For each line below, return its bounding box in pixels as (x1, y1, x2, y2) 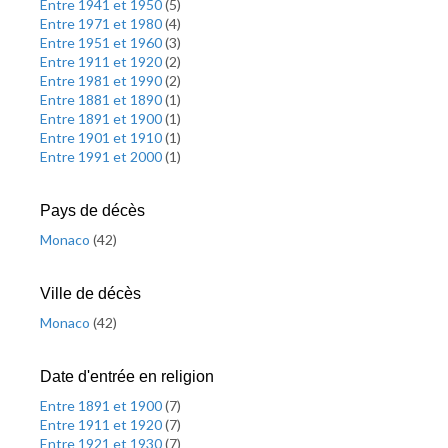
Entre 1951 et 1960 (40, 34, 165, 51)
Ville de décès (40, 285, 141, 302)
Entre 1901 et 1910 (40, 129, 165, 146)
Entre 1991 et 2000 (40, 148, 165, 165)
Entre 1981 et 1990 (40, 72, 165, 89)
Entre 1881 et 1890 (40, 91, 165, 108)
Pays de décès (40, 202, 145, 219)
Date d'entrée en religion (40, 368, 214, 385)
